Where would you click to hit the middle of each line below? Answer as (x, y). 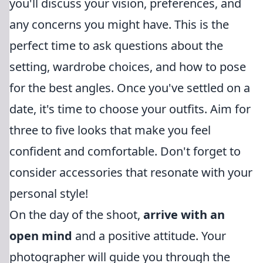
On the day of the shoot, (76, 215)
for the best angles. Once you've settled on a (130, 88)
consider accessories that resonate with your (131, 172)
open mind (41, 236)
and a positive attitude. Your (149, 236)
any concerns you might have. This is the (119, 24)
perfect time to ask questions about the (116, 45)
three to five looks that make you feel (110, 130)
